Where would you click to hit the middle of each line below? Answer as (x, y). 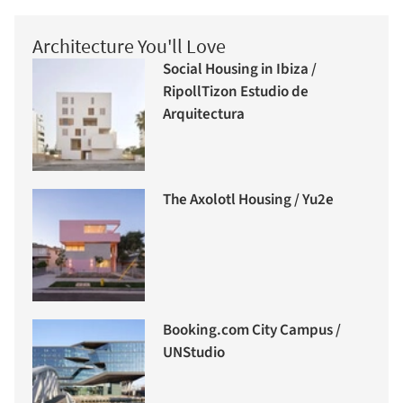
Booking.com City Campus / (252, 331)
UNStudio (194, 353)
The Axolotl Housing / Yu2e (248, 200)
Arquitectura (204, 115)
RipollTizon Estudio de (236, 92)
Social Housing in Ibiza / (240, 70)
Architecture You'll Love (129, 45)
